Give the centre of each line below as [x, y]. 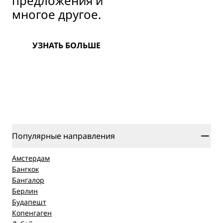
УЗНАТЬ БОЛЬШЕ [66, 45]
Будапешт [29, 202]
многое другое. [56, 14]
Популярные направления [63, 136]
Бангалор [28, 180]
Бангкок [25, 169]
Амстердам [31, 158]
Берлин [25, 191]
